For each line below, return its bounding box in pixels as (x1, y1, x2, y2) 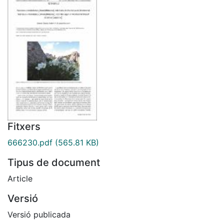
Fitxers (7, 120, 40, 132)
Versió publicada (7, 209, 70, 219)
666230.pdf (7, 137, 52, 147)
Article (7, 173, 32, 183)
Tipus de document (7, 156, 100, 168)
